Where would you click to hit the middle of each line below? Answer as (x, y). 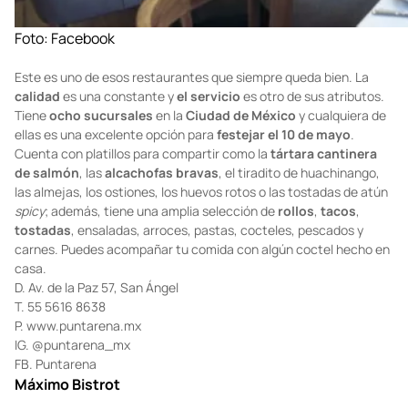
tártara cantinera (324, 244)
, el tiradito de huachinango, (299, 263)
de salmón (47, 263)
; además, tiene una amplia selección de (161, 301)
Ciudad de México (241, 206)
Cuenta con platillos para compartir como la (143, 244)
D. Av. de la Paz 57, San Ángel (97, 378)
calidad (37, 187)
